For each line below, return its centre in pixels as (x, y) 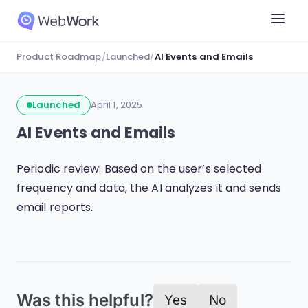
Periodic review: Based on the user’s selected (139, 169)
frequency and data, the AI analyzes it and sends (149, 188)
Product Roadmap (59, 57)
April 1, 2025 (117, 105)
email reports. (55, 207)
